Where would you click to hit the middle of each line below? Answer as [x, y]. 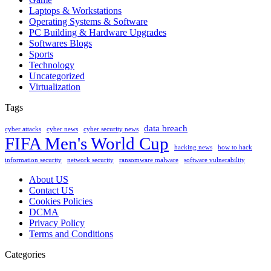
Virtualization [55, 87]
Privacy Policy [57, 223]
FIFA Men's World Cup [87, 144]
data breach [166, 129]
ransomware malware [149, 160]
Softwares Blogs [60, 44]
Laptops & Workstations [75, 11]
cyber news [62, 129]
